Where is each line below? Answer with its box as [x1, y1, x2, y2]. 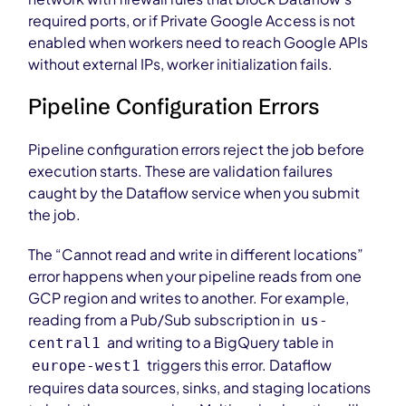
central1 [28, 334, 101, 352]
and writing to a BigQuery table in [104, 333, 334, 352]
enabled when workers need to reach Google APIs [28, 33, 369, 52]
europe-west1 [32, 357, 141, 374]
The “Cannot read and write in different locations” [28, 245, 364, 264]
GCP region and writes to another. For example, [28, 288, 350, 307]
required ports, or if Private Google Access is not [28, 11, 356, 30]
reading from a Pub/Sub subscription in [28, 310, 298, 329]
